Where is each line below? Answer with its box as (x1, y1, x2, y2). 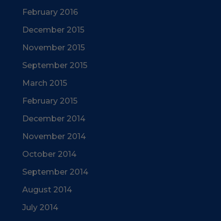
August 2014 (22, 185, 72, 195)
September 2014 (22, 167, 88, 177)
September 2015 (22, 61, 87, 71)
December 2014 (22, 114, 85, 124)
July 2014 (22, 203, 58, 213)
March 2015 (22, 78, 67, 88)
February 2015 (22, 96, 77, 106)
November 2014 (22, 132, 86, 142)
